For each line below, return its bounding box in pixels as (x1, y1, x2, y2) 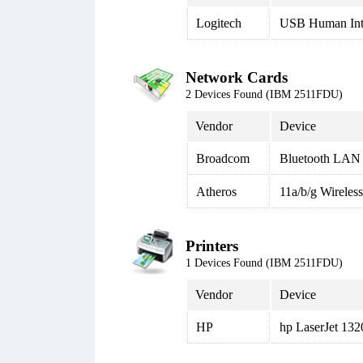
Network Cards (186, 69, 288, 86)
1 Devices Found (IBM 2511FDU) (186, 257, 343, 269)
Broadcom (196, 152, 250, 165)
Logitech (196, 16, 241, 30)
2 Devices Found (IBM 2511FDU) (186, 88, 343, 100)
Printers (186, 237, 238, 254)
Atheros (196, 185, 237, 199)
